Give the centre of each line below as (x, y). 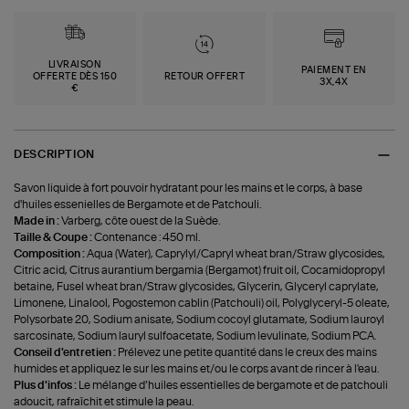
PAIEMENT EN (334, 71)
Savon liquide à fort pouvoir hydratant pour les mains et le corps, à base (189, 189)
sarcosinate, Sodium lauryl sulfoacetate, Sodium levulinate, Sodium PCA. (195, 336)
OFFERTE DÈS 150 (75, 76)
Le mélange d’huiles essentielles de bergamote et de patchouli (234, 386)
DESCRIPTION (54, 155)
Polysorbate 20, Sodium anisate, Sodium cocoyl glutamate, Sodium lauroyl (199, 320)
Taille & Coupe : (54, 238)
